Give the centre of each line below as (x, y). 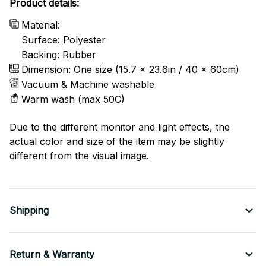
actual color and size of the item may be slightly (117, 142)
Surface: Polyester (64, 39)
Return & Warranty (52, 254)
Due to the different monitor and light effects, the (120, 127)
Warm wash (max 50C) (73, 99)
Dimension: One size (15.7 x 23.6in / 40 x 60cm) (130, 69)
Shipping (29, 210)
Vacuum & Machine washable (88, 84)
